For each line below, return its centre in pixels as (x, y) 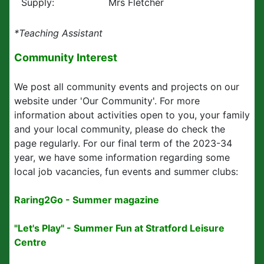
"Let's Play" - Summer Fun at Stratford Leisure (119, 228)
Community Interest (67, 57)
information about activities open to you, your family (132, 115)
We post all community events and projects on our (127, 87)
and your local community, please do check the (120, 129)
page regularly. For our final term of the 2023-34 (123, 143)
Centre (30, 242)
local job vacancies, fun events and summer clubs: (128, 171)
